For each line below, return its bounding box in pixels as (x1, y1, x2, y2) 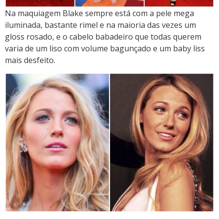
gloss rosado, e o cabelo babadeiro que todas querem (5, 31, 201, 42)
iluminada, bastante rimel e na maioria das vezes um (5, 19, 196, 30)
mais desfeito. (5, 54, 55, 66)
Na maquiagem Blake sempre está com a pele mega (5, 7, 194, 19)
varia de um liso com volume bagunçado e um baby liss (5, 43, 205, 54)
